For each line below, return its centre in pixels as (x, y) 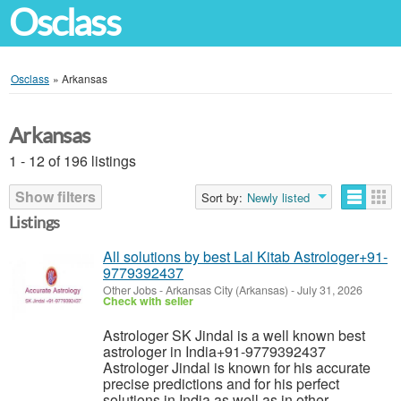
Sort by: (222, 197)
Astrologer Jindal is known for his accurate (237, 367)
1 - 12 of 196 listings (73, 161)
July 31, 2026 (328, 290)
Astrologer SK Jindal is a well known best (234, 335)
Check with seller (148, 301)
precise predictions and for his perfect (221, 384)
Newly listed (278, 197)
